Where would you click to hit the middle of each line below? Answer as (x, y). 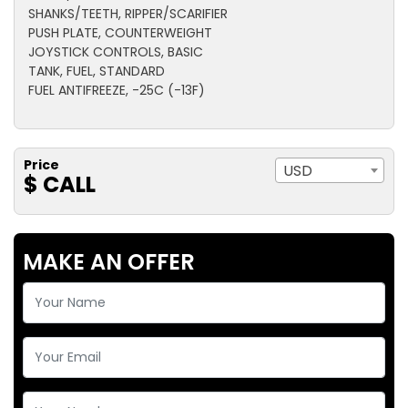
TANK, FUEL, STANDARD (97, 71)
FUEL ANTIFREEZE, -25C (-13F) (117, 91)
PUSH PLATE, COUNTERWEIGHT (120, 33)
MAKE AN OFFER (109, 262)
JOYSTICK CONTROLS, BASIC (116, 52)
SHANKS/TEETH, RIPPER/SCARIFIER (128, 14)
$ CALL (60, 185)
